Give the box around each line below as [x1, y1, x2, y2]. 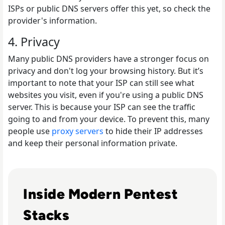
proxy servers [52, 125, 103, 137]
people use [8, 125, 52, 137]
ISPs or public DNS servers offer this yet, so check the [8, 3, 210, 14]
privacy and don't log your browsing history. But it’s [8, 65, 203, 76]
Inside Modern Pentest [23, 185, 178, 202]
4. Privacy [8, 33, 60, 50]
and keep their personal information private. [8, 137, 179, 149]
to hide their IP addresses [103, 125, 203, 137]
